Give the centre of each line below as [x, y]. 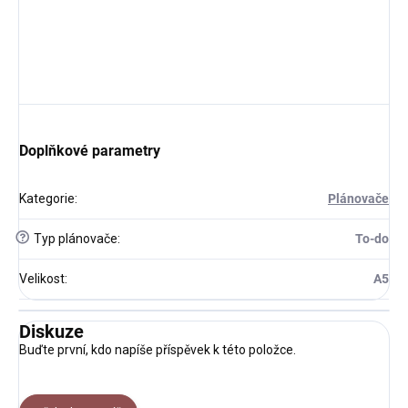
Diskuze [51, 331]
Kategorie [47, 198]
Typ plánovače [74, 238]
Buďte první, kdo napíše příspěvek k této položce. [158, 349]
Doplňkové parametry [90, 150]
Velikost [42, 278]
